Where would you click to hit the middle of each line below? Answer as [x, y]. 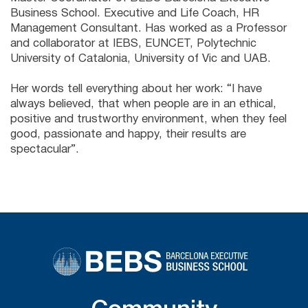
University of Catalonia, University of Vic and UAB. [141, 59]
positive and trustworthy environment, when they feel [148, 119]
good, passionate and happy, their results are [128, 134]
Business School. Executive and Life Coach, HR [135, 13]
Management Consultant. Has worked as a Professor [148, 29]
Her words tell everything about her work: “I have [136, 89]
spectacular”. [45, 150]
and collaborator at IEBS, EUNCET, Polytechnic [133, 44]
